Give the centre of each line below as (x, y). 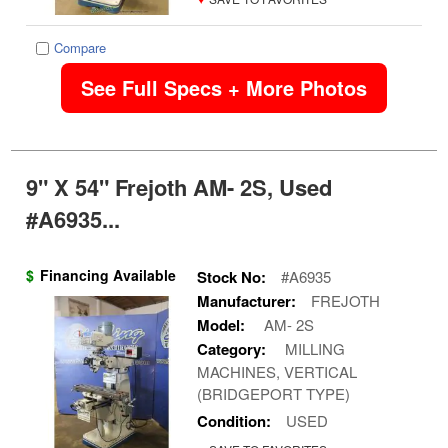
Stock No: (231, 276)
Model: (220, 324)
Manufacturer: (246, 300)
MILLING (312, 348)
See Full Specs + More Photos (224, 87)
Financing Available (108, 274)
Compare (80, 47)
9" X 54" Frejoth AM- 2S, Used (179, 186)
